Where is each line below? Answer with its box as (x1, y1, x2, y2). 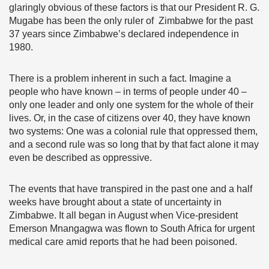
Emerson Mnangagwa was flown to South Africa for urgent (9, 223, 255, 234)
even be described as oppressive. (9, 153, 152, 163)
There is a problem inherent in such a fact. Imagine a (9, 73, 231, 83)
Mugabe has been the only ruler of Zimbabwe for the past (9, 16, 253, 26)
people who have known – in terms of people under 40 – (9, 86, 247, 97)
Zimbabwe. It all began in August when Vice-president (9, 210, 238, 220)
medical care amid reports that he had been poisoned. (9, 237, 237, 247)
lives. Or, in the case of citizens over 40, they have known (9, 113, 250, 123)
